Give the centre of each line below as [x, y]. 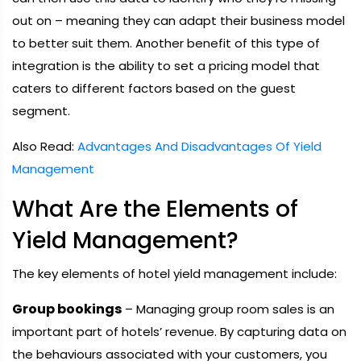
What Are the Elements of [155, 209]
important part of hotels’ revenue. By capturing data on [179, 332]
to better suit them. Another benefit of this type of [166, 43]
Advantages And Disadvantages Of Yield [199, 146]
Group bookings [67, 309]
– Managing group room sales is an [228, 309]
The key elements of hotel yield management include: [174, 274]
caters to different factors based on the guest [154, 88]
